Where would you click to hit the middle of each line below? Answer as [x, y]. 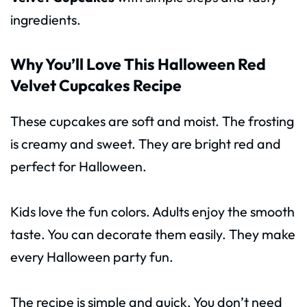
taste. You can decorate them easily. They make [153, 234]
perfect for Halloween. [78, 166]
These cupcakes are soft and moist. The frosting [152, 121]
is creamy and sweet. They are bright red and [146, 143]
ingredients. [46, 19]
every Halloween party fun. [92, 256]
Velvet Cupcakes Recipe [96, 85]
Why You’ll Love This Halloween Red [138, 64]
